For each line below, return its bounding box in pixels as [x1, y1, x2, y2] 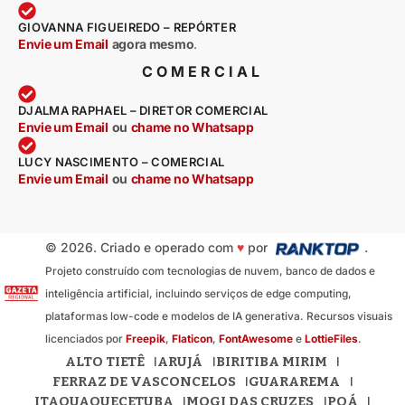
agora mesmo [111, 36, 194, 52]
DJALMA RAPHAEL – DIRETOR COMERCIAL [18, 103, 268, 118]
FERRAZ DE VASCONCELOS [52, 373, 236, 391]
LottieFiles [304, 332, 358, 346]
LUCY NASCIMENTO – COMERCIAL [18, 155, 225, 170]
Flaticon [171, 332, 212, 346]
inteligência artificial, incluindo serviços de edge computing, [44, 287, 352, 301]
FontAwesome [218, 332, 293, 346]
